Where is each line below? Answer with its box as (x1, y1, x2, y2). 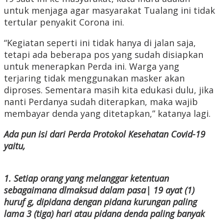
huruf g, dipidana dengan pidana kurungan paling (4, 196, 197, 208)
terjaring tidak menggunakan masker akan (4, 72, 185, 84)
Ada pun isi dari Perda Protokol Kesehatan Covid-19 (4, 128, 205, 140)
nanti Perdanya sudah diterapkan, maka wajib (4, 96, 198, 108)
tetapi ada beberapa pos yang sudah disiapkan (4, 49, 203, 61)
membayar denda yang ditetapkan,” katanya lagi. (4, 108, 213, 120)
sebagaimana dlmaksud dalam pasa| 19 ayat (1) (4, 184, 194, 196)
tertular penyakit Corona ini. (4, 16, 124, 28)
